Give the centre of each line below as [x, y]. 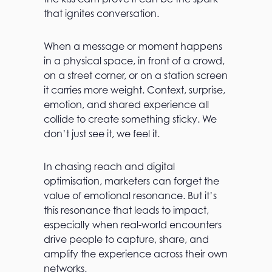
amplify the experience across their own [136, 254]
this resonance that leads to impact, [126, 210]
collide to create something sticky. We [130, 119]
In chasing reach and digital [109, 166]
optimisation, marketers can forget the [131, 181]
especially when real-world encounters [133, 225]
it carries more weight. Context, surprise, [134, 90]
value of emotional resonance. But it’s [130, 195]
